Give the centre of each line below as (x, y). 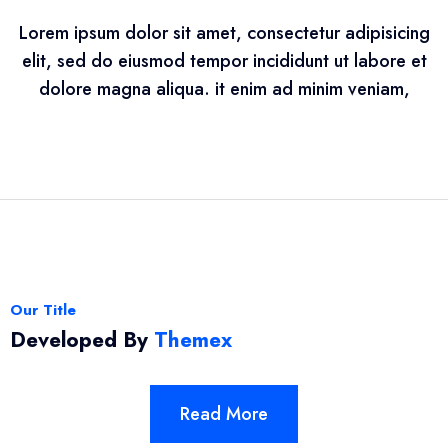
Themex (193, 340)
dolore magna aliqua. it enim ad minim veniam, (224, 89)
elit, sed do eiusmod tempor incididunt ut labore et (224, 61)
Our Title (43, 310)
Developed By (82, 340)
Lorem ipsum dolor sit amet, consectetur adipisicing (224, 33)
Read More (224, 414)
